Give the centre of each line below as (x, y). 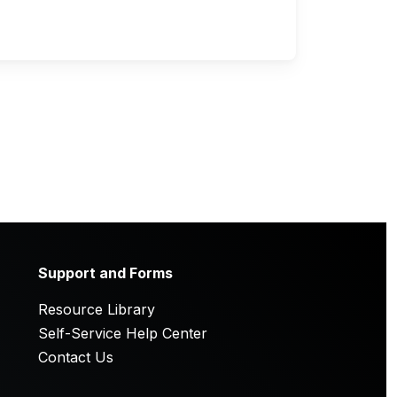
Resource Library (97, 309)
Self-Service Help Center (123, 333)
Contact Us (76, 357)
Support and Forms (105, 273)
